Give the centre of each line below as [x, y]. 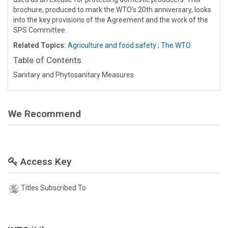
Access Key [45, 161]
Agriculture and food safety [112, 45]
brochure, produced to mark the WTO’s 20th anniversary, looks [112, 9]
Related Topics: [40, 45]
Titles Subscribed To [53, 188]
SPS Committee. [40, 30]
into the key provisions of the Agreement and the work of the [111, 20]
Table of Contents [47, 60]
